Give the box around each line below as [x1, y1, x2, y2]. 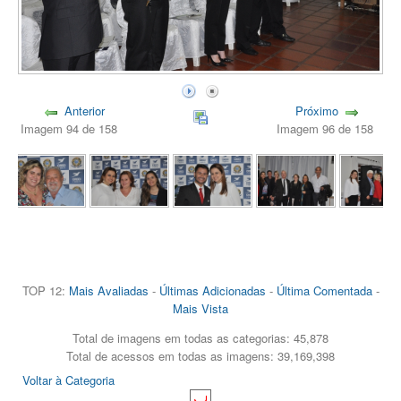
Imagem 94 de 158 [21, 120, 125, 138]
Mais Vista [173, 300, 228, 318]
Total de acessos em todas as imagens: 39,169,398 [66, 347, 335, 365]
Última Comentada [276, 282, 372, 300]
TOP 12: [21, 282, 69, 300]
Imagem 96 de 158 [276, 120, 380, 138]
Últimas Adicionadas [158, 282, 266, 300]
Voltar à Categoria [22, 371, 115, 388]
